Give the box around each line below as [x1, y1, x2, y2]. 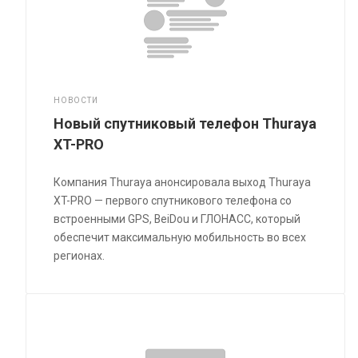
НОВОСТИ [54, 96, 98, 105]
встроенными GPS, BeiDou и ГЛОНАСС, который [54, 213, 301, 226]
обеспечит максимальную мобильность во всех [54, 231, 307, 245]
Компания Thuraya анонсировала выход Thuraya [54, 176, 312, 189]
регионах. [54, 249, 105, 263]
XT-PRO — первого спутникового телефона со [54, 194, 292, 208]
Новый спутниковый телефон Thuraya [54, 115, 317, 133]
